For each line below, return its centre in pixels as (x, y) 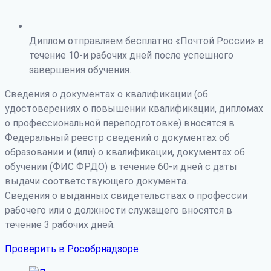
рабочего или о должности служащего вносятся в (119, 211)
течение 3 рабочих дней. (60, 225)
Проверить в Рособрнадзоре (72, 249)
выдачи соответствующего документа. (96, 181)
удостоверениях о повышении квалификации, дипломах (134, 109)
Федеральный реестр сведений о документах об (117, 138)
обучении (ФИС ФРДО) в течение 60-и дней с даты (121, 167)
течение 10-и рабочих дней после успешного (131, 56)
